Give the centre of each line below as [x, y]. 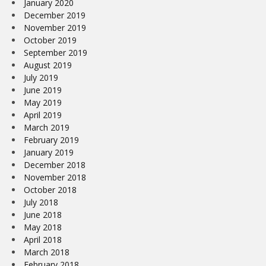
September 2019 [56, 52]
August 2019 [48, 65]
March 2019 [47, 127]
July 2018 [41, 202]
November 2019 [55, 27]
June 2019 [43, 90]
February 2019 [51, 140]
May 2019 [43, 102]
